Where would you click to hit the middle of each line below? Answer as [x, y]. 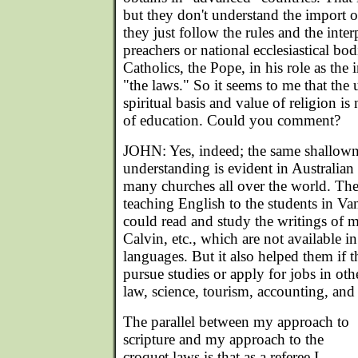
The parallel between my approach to [236, 322]
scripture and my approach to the [223, 339]
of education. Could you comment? [232, 120]
